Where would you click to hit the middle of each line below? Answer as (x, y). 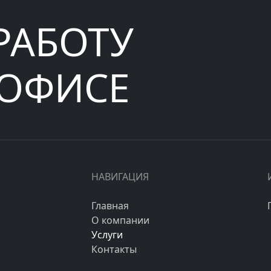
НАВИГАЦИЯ (120, 176)
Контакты (114, 249)
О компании (120, 220)
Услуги (107, 234)
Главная (110, 205)
